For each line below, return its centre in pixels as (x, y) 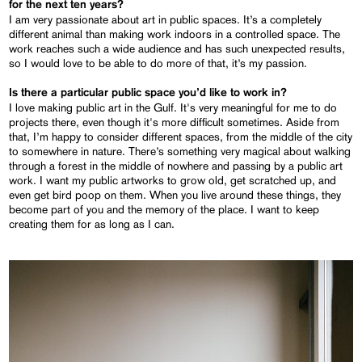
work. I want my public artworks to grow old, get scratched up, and (173, 181)
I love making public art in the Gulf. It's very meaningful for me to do (173, 108)
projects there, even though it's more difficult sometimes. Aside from (175, 122)
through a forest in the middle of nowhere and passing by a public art (176, 166)
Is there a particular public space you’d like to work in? (148, 93)
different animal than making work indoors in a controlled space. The (175, 34)
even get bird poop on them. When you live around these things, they (175, 195)
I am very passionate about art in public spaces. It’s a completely (166, 20)
